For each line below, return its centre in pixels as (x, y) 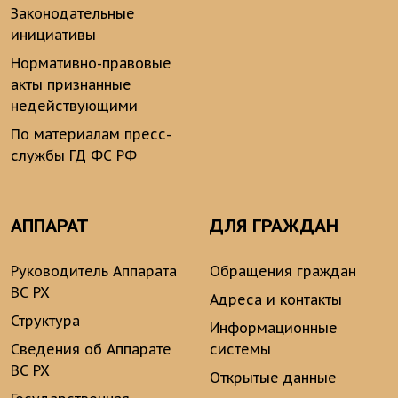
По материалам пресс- (91, 135)
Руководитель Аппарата (94, 271)
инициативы (53, 35)
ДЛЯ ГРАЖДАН (274, 226)
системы (240, 350)
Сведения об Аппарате (91, 350)
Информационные (274, 328)
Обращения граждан (283, 271)
